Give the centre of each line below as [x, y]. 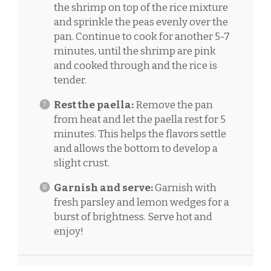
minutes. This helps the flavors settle [140, 134]
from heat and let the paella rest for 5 [139, 119]
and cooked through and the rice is [135, 65]
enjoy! [68, 231]
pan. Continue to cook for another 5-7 [142, 36]
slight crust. [81, 163]
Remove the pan [173, 105]
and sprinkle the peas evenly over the [141, 22]
